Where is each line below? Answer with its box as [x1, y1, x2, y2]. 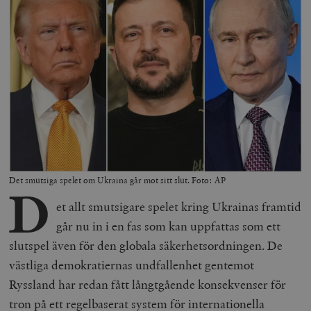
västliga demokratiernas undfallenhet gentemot [9, 256, 255, 273]
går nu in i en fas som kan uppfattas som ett [56, 217, 280, 234]
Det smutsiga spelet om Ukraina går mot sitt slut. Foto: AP [9, 175, 226, 187]
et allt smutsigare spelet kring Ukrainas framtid [56, 198, 301, 215]
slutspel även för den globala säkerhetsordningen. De [9, 237, 283, 253]
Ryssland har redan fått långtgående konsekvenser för [9, 276, 287, 292]
